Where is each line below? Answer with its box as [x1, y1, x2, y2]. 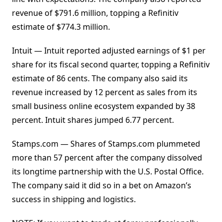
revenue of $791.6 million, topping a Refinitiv [12, 7, 178, 19]
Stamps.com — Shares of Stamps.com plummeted [12, 138, 200, 150]
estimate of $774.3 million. [12, 21, 110, 33]
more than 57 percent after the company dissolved [12, 152, 202, 164]
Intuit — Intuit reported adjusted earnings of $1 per [12, 45, 206, 56]
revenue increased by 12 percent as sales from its [12, 87, 197, 98]
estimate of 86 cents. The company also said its [12, 73, 188, 84]
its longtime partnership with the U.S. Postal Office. [12, 166, 204, 177]
